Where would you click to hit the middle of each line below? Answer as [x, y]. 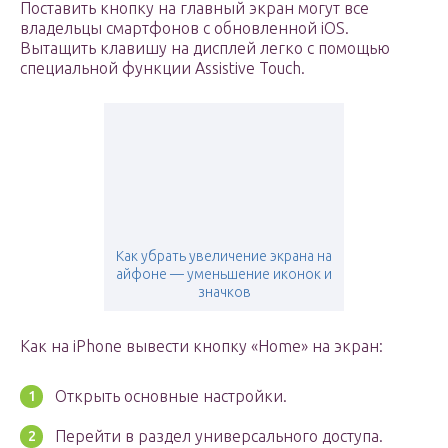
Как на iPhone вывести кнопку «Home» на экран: [201, 346]
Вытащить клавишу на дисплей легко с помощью [205, 48]
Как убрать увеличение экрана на [224, 256]
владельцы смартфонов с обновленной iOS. [184, 28]
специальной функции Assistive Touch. [162, 68]
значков [224, 292]
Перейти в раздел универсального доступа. [219, 436]
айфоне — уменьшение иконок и [224, 274]
